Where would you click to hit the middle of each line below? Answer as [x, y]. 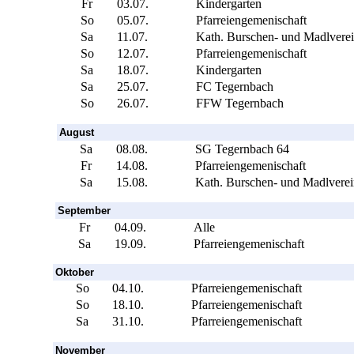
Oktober [74, 272]
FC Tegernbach [235, 86]
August [76, 132]
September [84, 210]
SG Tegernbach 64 [242, 149]
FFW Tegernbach [240, 103]
